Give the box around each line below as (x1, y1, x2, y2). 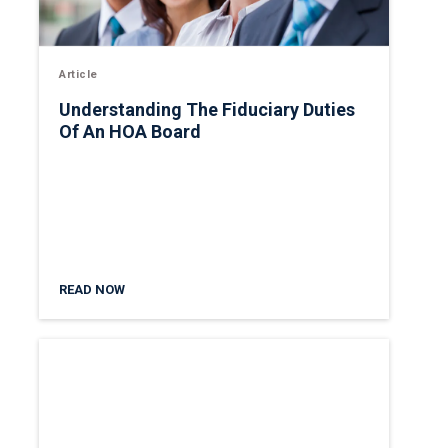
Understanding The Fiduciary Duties (59, 99, 355, 121)
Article (59, 68, 98, 82)
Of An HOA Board (59, 121, 201, 143)
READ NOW (59, 282, 125, 297)
